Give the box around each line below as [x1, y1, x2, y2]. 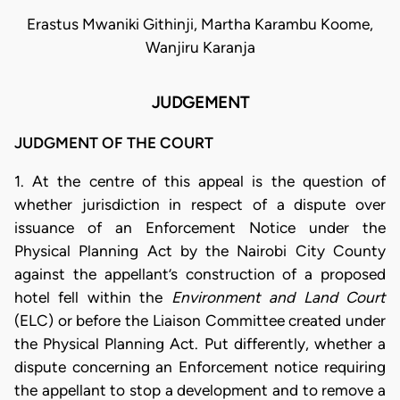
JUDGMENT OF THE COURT [14, 133, 213, 152]
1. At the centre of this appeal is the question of [14, 172, 386, 190]
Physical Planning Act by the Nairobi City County [14, 242, 386, 260]
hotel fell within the [14, 288, 171, 306]
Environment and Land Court [171, 288, 387, 306]
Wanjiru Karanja [145, 38, 255, 57]
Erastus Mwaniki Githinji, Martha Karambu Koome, [27, 15, 373, 34]
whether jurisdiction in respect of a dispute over [14, 196, 386, 213]
